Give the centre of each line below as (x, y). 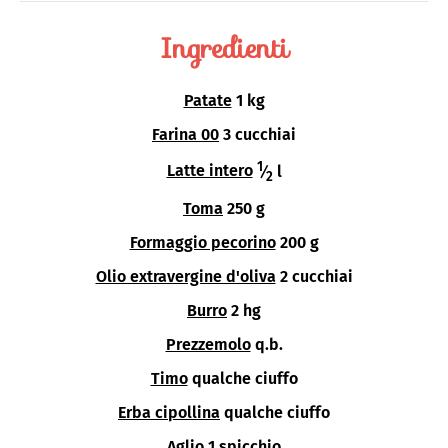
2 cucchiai (316, 276)
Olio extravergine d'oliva (185, 276)
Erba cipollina (169, 412)
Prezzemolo (208, 344)
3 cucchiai (259, 135)
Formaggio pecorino (202, 242)
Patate (207, 101)
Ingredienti (224, 48)
